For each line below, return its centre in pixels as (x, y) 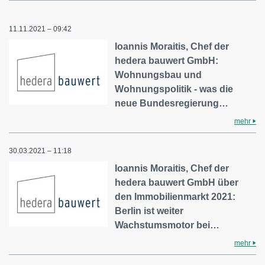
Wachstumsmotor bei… (167, 225)
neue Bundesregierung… (172, 103)
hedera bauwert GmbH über (177, 182)
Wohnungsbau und (159, 75)
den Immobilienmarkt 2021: (175, 197)
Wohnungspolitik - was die (174, 89)
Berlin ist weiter (149, 211)
